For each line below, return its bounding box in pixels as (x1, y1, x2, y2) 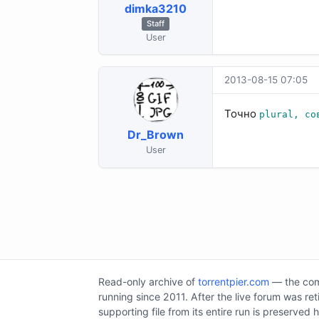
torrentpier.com (198, 275, 269, 288)
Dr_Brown (127, 127, 184, 142)
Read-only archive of (98, 275, 198, 288)
